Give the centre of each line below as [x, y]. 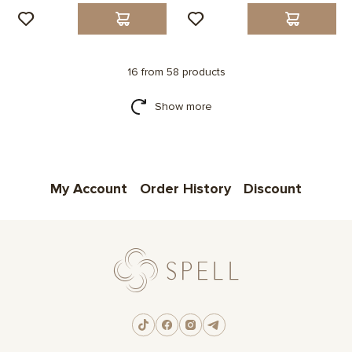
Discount [273, 189]
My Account [89, 189]
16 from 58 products [176, 72]
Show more [183, 107]
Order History [185, 189]
